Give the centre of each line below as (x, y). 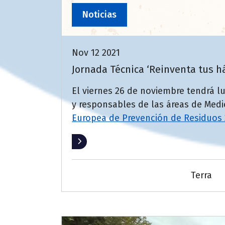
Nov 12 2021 (96, 53)
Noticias (99, 15)
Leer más (91, 142)
